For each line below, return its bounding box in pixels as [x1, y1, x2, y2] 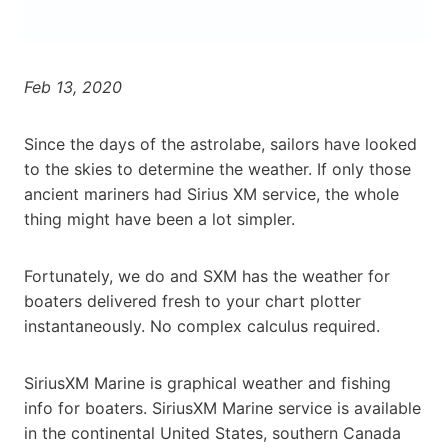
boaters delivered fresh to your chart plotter [24, 290, 361, 311]
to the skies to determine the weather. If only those [24, 158, 411, 179]
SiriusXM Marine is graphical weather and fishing [24, 372, 391, 393]
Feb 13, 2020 [24, 76, 122, 97]
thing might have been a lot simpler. [24, 208, 295, 229]
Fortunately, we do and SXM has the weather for [24, 265, 390, 286]
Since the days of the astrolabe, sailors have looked [24, 133, 417, 154]
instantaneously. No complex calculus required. [24, 315, 380, 336]
